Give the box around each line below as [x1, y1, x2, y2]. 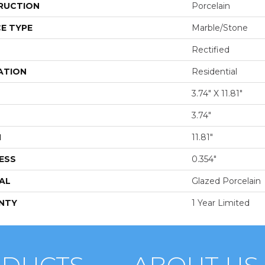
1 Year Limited [192, 198, 250, 209]
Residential [192, 66, 237, 77]
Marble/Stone [192, 22, 248, 34]
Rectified [192, 44, 230, 56]
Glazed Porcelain [192, 176, 261, 187]
